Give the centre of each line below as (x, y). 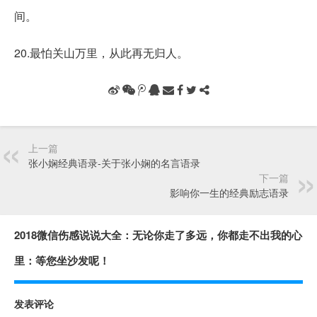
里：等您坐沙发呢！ (62, 260)
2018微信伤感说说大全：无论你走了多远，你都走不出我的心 (158, 235)
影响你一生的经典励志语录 (229, 192)
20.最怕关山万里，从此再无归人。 (101, 52)
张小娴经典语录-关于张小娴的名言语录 (114, 162)
